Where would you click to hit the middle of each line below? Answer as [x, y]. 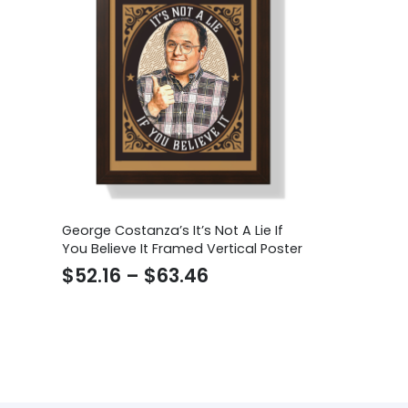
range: [238, 301]
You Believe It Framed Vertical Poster [182, 249]
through [246, 353]
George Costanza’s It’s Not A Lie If [173, 230]
